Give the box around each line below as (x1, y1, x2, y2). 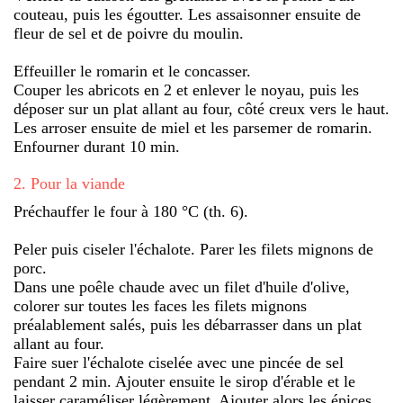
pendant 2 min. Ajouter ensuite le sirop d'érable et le (13, 372, 355, 390)
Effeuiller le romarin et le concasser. (13, 61, 251, 80)
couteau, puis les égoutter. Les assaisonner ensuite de (13, 4, 361, 23)
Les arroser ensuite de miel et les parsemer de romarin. (13, 118, 372, 137)
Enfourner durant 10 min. (13, 137, 180, 156)
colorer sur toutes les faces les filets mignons (13, 296, 307, 315)
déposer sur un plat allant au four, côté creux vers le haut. (13, 99, 390, 118)
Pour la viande (31, 174, 125, 193)
